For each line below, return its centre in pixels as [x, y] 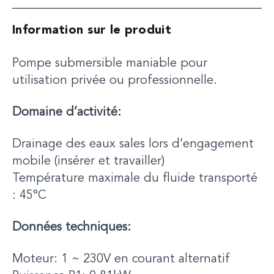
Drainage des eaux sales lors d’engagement [133, 144]
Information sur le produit [92, 31]
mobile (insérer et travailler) [88, 161]
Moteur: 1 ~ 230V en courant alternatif [121, 259]
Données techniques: [72, 228]
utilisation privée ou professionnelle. [115, 81]
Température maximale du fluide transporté [135, 179]
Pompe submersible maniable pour [110, 64]
